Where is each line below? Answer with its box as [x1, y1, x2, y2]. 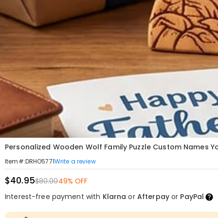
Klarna [102, 192, 127, 201]
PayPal [180, 192, 204, 201]
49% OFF [58, 176, 88, 186]
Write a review [54, 157, 96, 165]
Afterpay [137, 192, 169, 201]
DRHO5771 [25, 157, 54, 165]
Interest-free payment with [5, 192, 103, 201]
